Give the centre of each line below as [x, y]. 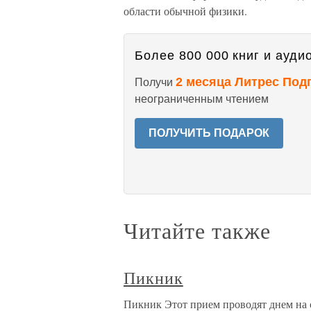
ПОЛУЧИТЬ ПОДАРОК [209, 133]
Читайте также [197, 230]
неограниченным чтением [202, 99]
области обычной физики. [185, 11]
